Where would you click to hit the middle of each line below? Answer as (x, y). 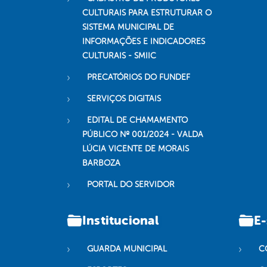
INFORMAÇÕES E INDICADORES (144, 42)
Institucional (120, 220)
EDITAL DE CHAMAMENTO (137, 120)
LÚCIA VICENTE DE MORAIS (136, 149)
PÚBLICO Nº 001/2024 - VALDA (143, 135)
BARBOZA (101, 163)
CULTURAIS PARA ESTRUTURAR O (147, 13)
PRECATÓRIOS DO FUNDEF (139, 77)
